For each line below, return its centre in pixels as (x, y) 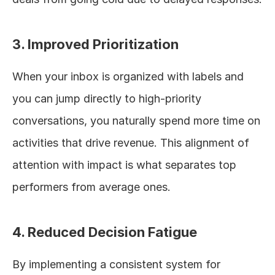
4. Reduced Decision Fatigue (105, 232)
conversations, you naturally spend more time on (136, 120)
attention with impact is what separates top (124, 165)
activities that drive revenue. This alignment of (131, 142)
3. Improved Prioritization (95, 44)
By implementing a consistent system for (116, 264)
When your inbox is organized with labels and (128, 76)
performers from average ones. (91, 187)
